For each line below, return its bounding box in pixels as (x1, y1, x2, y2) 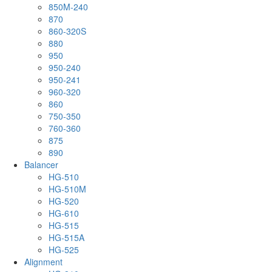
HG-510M (49, 182, 86, 195)
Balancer (24, 158, 58, 171)
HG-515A (49, 231, 84, 243)
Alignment (24, 255, 63, 268)
